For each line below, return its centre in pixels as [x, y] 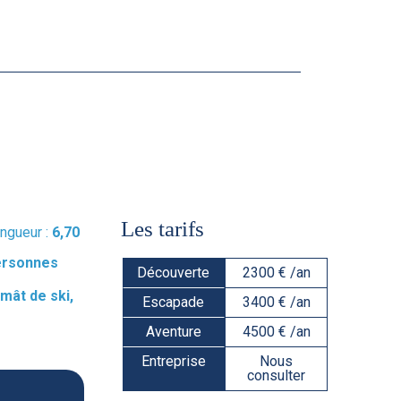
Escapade [174, 303]
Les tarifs [162, 229]
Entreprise [173, 362]
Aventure [173, 332]
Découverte [174, 273]
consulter [277, 376]
